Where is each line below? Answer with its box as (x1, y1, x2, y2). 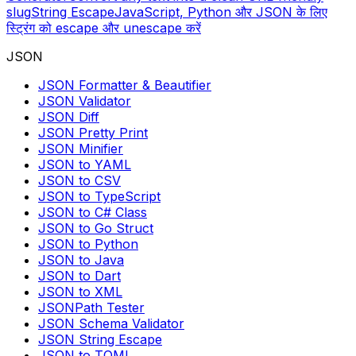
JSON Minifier (38, 141, 123, 157)
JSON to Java (38, 252, 124, 269)
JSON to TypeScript (38, 188, 161, 205)
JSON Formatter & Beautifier (38, 77, 211, 94)
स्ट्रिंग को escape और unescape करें (6, 20, 201, 37)
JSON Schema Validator (38, 315, 184, 332)
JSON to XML (38, 284, 122, 300)
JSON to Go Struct (38, 220, 153, 237)
